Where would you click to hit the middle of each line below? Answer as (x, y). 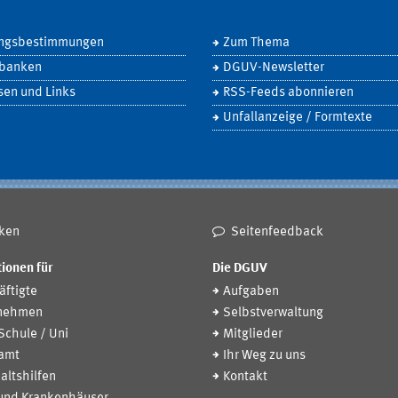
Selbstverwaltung (273, 314)
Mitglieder (253, 335)
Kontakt (245, 378)
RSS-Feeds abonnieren (288, 92)
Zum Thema (256, 43)
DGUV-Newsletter (274, 68)
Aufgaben (251, 292)
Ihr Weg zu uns (264, 356)
